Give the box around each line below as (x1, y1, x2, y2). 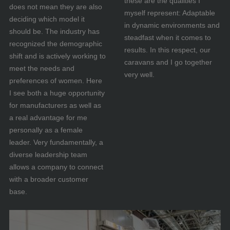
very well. (124, 70, 155, 79)
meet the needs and (9, 64, 74, 73)
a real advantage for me (9, 113, 87, 122)
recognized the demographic (9, 40, 102, 48)
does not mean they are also (9, 3, 102, 11)
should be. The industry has (9, 27, 100, 36)
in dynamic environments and (124, 21, 220, 30)
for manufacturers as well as (9, 101, 101, 110)
